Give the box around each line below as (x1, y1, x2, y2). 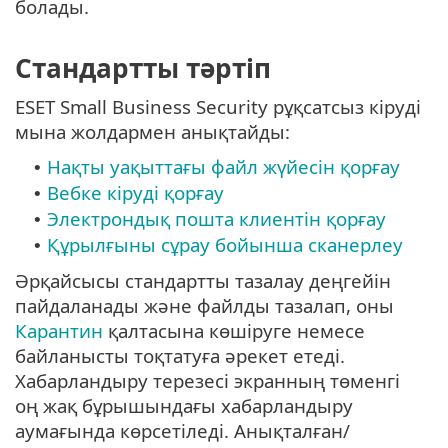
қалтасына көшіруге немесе (103, 317, 365, 343)
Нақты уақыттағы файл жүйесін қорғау (47, 153, 400, 179)
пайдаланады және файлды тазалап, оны (15, 292, 394, 318)
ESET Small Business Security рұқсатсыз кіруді (15, 93, 421, 119)
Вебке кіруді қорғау (47, 179, 224, 205)
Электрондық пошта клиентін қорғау (47, 205, 386, 231)
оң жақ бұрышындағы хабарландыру (15, 392, 353, 418)
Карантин (15, 317, 103, 343)
